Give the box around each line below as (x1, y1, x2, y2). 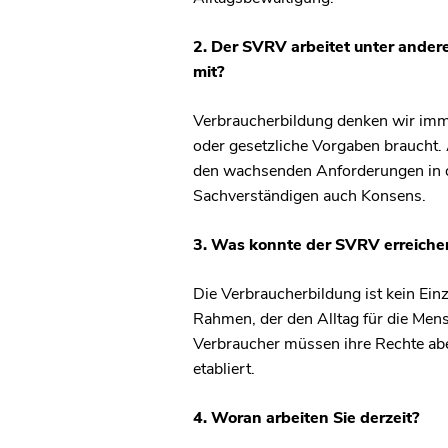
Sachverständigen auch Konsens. (192, 184, 434, 207)
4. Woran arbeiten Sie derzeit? (192, 406, 419, 429)
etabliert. (192, 357, 255, 380)
